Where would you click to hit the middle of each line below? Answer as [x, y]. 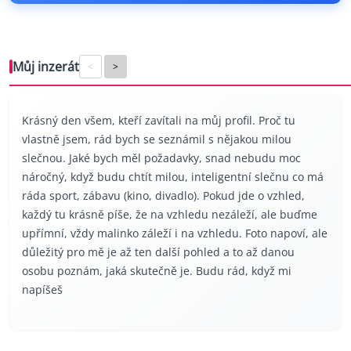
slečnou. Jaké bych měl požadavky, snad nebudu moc [161, 158]
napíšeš [42, 290]
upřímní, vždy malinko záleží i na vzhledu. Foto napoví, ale [175, 233]
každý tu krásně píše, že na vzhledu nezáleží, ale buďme [170, 215]
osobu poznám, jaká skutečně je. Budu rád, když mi [157, 271]
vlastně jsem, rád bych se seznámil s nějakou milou [157, 139]
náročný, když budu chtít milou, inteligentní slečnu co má [173, 177]
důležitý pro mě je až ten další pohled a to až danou [158, 252]
